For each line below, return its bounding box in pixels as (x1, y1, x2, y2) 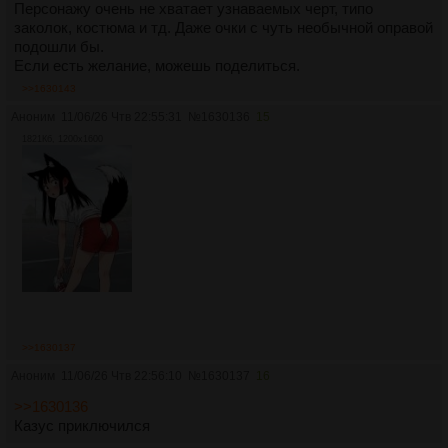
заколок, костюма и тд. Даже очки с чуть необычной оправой (14, 18, 433, 36)
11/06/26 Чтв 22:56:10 (61, 369, 182, 384)
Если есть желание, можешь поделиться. (14, 56, 300, 74)
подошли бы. (14, 37, 104, 55)
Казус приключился (14, 417, 150, 435)
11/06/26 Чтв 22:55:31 (61, 109, 182, 124)
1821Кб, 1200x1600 (22, 133, 103, 144)
